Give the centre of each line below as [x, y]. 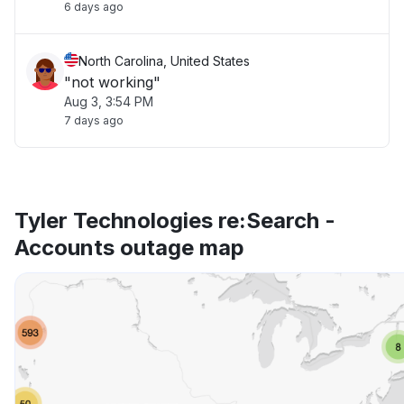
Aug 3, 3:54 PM [109, 101]
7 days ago [94, 120]
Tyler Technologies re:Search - [175, 220]
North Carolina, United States [164, 61]
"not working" [112, 82]
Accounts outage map [129, 248]
